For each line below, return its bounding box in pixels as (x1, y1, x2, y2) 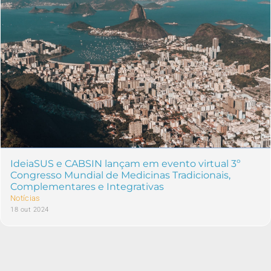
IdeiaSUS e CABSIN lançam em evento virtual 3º (10, 158, 241, 170)
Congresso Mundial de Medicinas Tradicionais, (10, 169, 230, 181)
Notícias (10, 194, 41, 203)
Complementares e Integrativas (10, 181, 164, 193)
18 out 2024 (10, 206, 49, 214)
